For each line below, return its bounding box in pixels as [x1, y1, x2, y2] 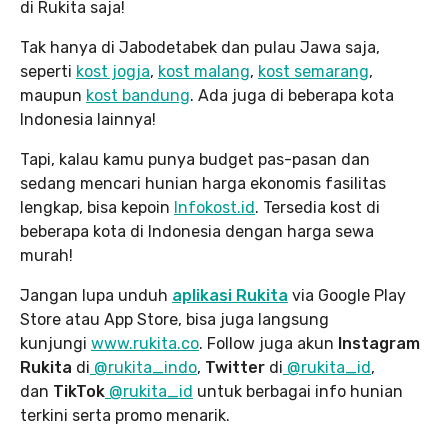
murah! [20, 246, 73, 266]
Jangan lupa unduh [20, 286, 172, 306]
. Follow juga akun [199, 334, 338, 354]
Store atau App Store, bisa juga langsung [20, 310, 329, 330]
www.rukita [91, 334, 177, 354]
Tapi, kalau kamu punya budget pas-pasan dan [20, 150, 370, 170]
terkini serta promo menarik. [20, 406, 230, 426]
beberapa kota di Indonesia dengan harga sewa [20, 222, 374, 242]
